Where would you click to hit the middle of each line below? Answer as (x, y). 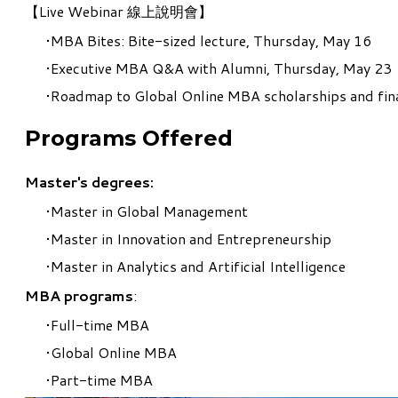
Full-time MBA (100, 325)
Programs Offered (129, 139)
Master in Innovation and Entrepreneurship (191, 239)
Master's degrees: (89, 182)
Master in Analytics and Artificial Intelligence (198, 267)
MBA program (75, 296)
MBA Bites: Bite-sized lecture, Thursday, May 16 (211, 40)
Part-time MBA (102, 380)
